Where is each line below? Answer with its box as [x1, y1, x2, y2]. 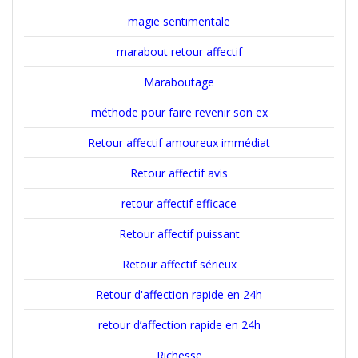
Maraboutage [144, 74, 214, 89]
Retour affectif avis [130, 165, 228, 181]
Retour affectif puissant [118, 225, 240, 241]
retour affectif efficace [121, 195, 237, 211]
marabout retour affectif [116, 43, 242, 59]
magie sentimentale [128, 13, 230, 29]
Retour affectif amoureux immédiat [88, 134, 270, 150]
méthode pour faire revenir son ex [90, 104, 268, 120]
